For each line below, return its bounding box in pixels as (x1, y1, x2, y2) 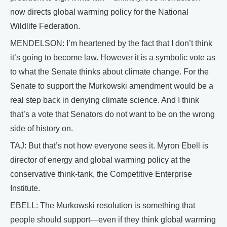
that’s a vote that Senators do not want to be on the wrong (10, 110, 215, 119)
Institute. (10, 184, 40, 193)
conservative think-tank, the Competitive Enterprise (10, 170, 192, 179)
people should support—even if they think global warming (10, 215, 216, 224)
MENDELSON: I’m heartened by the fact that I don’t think (10, 39, 212, 48)
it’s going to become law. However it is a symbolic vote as (10, 53, 215, 62)
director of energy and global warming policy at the (10, 156, 191, 165)
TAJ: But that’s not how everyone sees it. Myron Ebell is (10, 141, 208, 150)
